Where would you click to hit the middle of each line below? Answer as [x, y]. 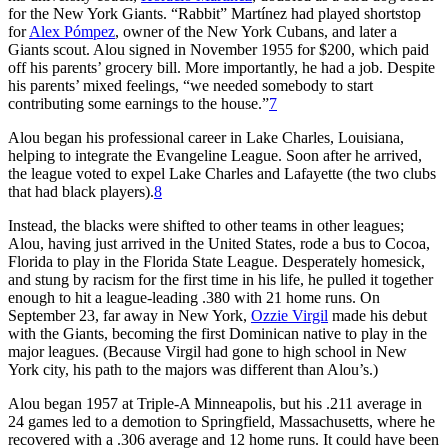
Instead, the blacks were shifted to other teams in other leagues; [206, 225]
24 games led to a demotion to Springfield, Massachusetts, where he [221, 421]
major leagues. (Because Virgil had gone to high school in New [207, 351]
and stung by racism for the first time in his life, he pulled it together [220, 279]
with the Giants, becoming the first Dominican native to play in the [217, 333]
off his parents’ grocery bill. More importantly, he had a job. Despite [221, 67]
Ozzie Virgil [289, 315]
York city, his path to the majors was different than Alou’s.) [193, 369]
